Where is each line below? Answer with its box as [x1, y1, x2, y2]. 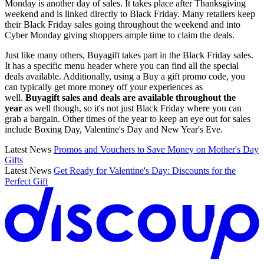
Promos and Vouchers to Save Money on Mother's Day [54, 144, 259, 154]
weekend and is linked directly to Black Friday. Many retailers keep [5, 8, 255, 19]
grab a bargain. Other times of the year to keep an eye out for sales [5, 113, 250, 124]
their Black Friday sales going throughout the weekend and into [5, 19, 240, 29]
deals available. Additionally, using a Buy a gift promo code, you [5, 71, 245, 81]
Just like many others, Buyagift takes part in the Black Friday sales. [5, 49, 253, 60]
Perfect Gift [5, 176, 48, 186]
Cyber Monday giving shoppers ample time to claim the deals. [5, 29, 235, 40]
